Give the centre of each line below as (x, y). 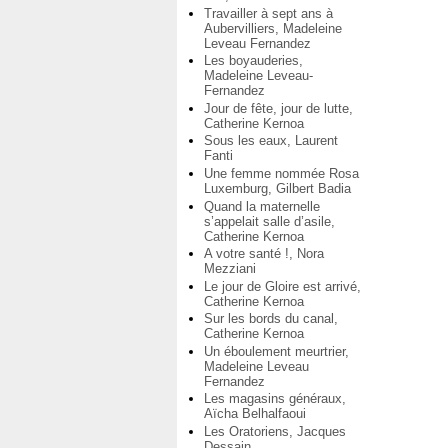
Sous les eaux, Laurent (271, 141)
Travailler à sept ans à (268, 13)
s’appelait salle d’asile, (269, 221)
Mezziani (230, 269)
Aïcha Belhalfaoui (255, 414)
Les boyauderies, (253, 61)
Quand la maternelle (262, 206)
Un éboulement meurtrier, (276, 351)
